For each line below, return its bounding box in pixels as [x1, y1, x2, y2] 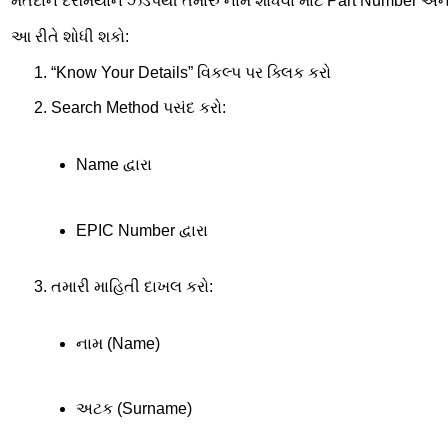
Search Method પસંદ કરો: [51, 99, 226, 117]
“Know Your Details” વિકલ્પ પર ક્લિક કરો [51, 63, 331, 81]
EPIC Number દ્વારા [75, 221, 208, 239]
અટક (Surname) [75, 400, 192, 418]
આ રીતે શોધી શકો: [11, 27, 129, 45]
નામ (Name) [75, 334, 160, 352]
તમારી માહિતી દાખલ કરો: [51, 278, 213, 296]
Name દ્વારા [75, 156, 152, 174]
